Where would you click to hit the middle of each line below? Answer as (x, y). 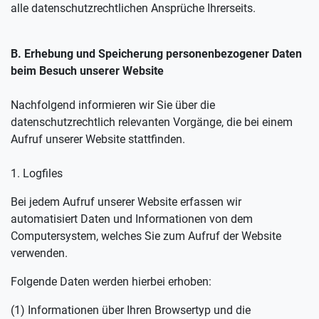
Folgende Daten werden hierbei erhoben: (111, 282)
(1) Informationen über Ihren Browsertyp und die (131, 310)
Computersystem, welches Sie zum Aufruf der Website (146, 236)
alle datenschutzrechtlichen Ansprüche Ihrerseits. (133, 8)
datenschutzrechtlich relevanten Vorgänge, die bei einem (152, 122)
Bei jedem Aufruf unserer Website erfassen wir (126, 202)
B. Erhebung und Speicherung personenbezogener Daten (156, 54)
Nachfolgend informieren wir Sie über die (113, 105)
